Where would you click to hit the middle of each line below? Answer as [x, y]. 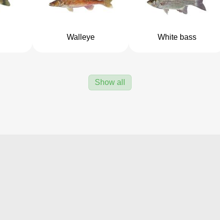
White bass [177, 37]
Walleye [81, 37]
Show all [110, 82]
